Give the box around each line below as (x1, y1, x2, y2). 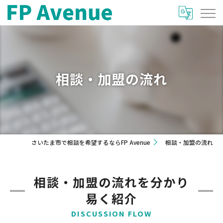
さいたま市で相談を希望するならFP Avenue (31, 138, 150, 146)
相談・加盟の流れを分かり (34, 173, 189, 191)
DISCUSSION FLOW (71, 208, 152, 219)
